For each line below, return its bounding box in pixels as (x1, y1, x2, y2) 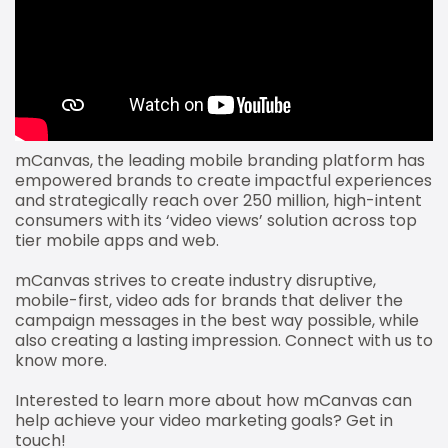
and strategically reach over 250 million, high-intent (15, 188, 422, 212)
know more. (15, 348, 107, 372)
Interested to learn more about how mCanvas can (15, 388, 412, 412)
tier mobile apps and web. (15, 228, 219, 252)
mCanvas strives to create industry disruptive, (15, 268, 376, 292)
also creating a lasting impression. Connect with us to (15, 328, 433, 352)
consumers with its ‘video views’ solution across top (15, 208, 417, 232)
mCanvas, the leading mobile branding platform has (15, 148, 425, 172)
